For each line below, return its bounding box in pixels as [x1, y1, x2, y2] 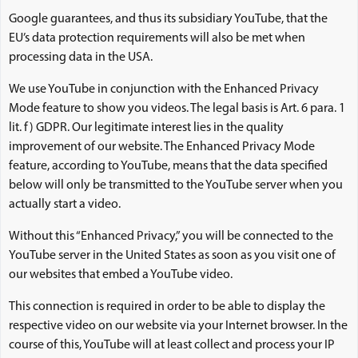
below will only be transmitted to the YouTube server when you [9, 179, 343, 192]
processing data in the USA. [9, 51, 153, 64]
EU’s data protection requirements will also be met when [9, 32, 305, 45]
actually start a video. [9, 198, 121, 211]
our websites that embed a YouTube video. [9, 268, 233, 281]
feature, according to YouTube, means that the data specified [9, 160, 328, 173]
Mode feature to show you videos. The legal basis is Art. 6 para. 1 [9, 102, 345, 115]
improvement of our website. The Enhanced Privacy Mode [9, 141, 315, 153]
